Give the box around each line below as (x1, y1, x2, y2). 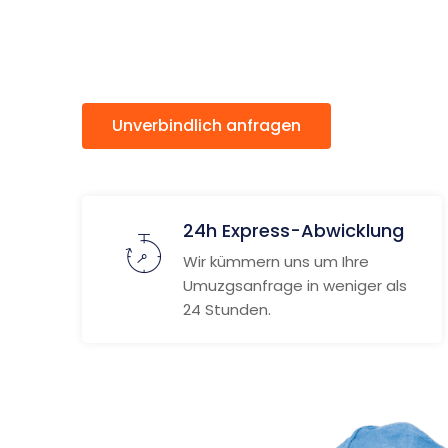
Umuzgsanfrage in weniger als (183, 275, 407, 296)
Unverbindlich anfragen (112, 114, 301, 137)
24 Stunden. (183, 299, 271, 320)
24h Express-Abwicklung (183, 218, 404, 243)
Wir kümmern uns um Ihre (183, 251, 369, 272)
